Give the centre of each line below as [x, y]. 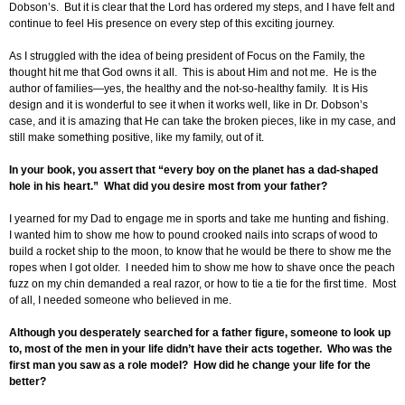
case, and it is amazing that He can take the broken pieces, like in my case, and [202, 122]
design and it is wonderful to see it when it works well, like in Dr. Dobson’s [188, 105]
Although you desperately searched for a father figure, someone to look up [200, 333]
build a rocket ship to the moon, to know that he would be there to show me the [200, 252]
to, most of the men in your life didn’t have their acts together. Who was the [201, 349]
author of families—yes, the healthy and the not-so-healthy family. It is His [188, 89]
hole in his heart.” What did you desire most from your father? [168, 187]
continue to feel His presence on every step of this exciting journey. [174, 24]
